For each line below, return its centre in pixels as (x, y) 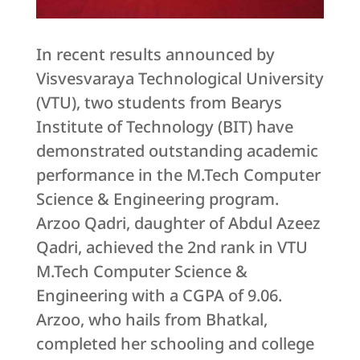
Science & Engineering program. (157, 198)
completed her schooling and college (175, 343)
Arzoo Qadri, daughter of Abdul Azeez (178, 223)
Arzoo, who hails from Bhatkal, (151, 319)
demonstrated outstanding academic (177, 150)
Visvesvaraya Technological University (180, 78)
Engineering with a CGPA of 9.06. (159, 295)
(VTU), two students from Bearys (159, 102)
